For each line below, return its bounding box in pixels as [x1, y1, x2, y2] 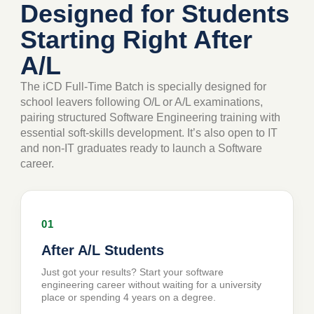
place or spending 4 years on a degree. [41, 291, 217, 303]
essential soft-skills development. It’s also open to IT [20, 126, 278, 139]
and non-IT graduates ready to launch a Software [20, 142, 263, 155]
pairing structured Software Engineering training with [20, 111, 281, 124]
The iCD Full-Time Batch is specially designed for [20, 80, 267, 93]
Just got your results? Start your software [41, 266, 224, 278]
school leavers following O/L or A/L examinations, [20, 95, 264, 109]
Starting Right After [20, 25, 253, 55]
